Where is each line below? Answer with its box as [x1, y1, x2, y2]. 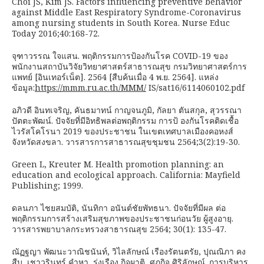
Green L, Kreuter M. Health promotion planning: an [12, 159, 224, 170]
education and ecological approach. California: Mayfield [12, 169, 240, 180]
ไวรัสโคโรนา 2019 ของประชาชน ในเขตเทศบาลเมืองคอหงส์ [12, 126, 233, 137]
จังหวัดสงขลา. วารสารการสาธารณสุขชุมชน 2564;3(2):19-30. [12, 136, 240, 147]
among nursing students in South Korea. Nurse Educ [12, 17, 230, 28]
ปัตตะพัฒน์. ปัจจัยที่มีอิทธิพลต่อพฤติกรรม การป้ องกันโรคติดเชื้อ [12, 115, 239, 126]
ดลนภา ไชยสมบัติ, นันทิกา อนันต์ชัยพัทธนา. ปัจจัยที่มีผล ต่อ [12, 202, 226, 213]
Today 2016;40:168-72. [12, 28, 100, 39]
